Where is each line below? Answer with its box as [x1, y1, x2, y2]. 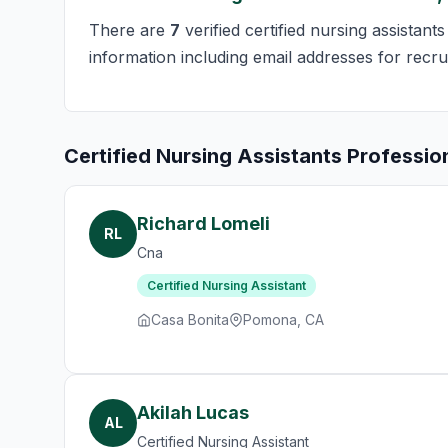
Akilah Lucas [137, 402, 249, 423]
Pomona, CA [243, 311, 324, 328]
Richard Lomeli [137, 213, 270, 234]
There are [89, 20, 170, 40]
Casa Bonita [151, 311, 229, 328]
